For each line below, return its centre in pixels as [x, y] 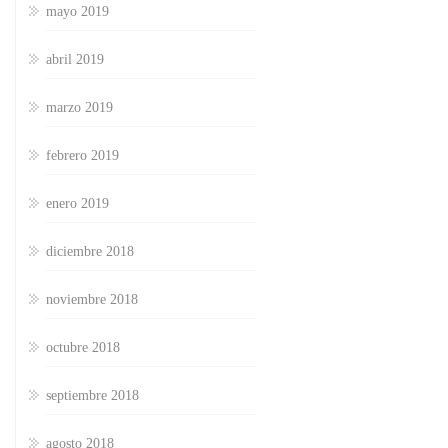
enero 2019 [77, 204]
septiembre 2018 [92, 396]
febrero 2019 [82, 156]
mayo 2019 [77, 12]
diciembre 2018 [90, 252]
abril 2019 [75, 60]
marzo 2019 [79, 108]
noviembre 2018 [92, 300]
